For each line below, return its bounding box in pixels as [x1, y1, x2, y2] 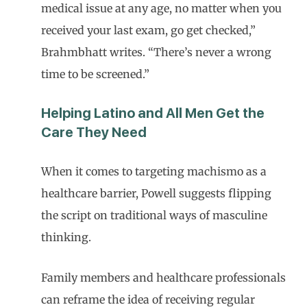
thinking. [41, 230, 91, 244]
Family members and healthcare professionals [41, 271, 286, 284]
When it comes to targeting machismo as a [41, 164, 267, 178]
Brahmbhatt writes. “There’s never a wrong [41, 45, 271, 59]
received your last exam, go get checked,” [41, 23, 256, 37]
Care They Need [41, 124, 147, 140]
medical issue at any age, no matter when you [41, 1, 282, 15]
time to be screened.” [41, 67, 149, 81]
